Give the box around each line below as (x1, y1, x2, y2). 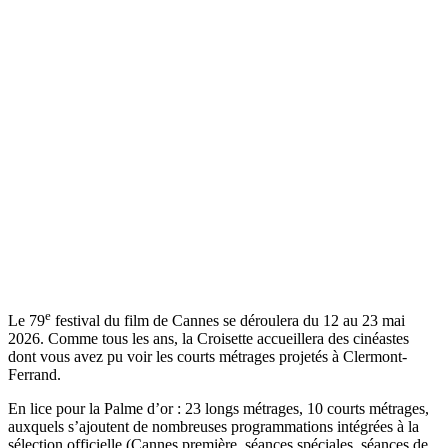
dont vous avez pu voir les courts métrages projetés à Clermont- (8, 348, 407, 366)
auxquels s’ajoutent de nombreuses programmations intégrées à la (8, 418, 419, 436)
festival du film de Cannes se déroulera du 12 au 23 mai (51, 312, 405, 330)
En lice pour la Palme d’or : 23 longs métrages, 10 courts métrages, (8, 400, 429, 418)
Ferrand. (8, 366, 61, 384)
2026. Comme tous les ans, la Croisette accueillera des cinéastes (8, 330, 409, 348)
